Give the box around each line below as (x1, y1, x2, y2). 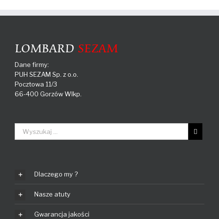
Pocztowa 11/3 (15, 80, 57, 88)
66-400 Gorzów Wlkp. (15, 90, 82, 98)
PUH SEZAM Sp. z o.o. (15, 70, 78, 79)
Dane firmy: (15, 61, 49, 69)
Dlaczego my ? (34, 170, 78, 178)
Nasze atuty (34, 190, 70, 198)
